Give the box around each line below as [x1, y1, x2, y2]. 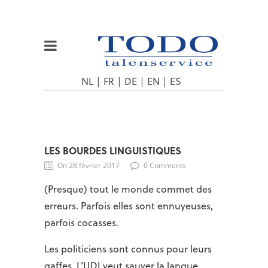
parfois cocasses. [44, 216, 118, 229]
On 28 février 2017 [57, 160, 120, 170]
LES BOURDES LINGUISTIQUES [44, 144, 181, 157]
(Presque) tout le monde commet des [44, 182, 212, 196]
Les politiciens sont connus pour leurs [44, 242, 212, 255]
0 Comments [144, 160, 186, 170]
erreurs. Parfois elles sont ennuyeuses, [44, 199, 213, 212]
